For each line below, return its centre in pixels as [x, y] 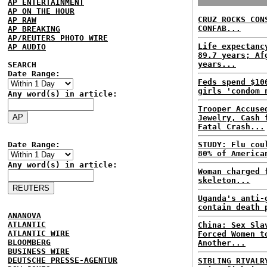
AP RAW [22, 20]
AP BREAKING [34, 29]
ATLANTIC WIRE [39, 233]
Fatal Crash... [231, 127]
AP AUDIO [27, 47]
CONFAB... [219, 28]
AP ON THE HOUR [41, 11]
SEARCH [22, 65]
